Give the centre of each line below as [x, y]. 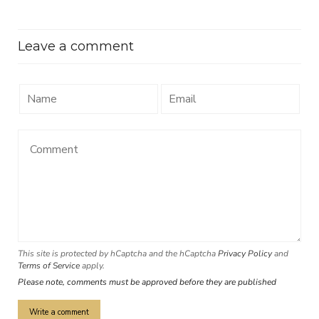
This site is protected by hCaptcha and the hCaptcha [118, 254]
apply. [92, 266]
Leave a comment [76, 47]
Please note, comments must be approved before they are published [147, 282]
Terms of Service [49, 266]
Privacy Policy [245, 254]
